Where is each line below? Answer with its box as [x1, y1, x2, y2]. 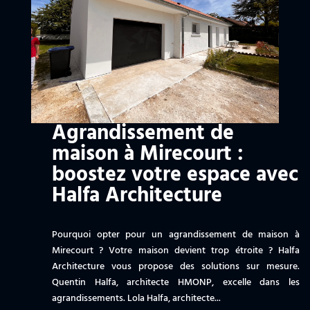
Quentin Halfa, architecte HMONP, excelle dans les [51, 274, 300, 291]
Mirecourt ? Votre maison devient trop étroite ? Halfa [51, 242, 300, 259]
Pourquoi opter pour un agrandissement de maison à [51, 226, 300, 243]
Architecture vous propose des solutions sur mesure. [51, 258, 300, 275]
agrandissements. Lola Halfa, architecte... [51, 290, 221, 307]
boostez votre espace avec [51, 158, 298, 192]
